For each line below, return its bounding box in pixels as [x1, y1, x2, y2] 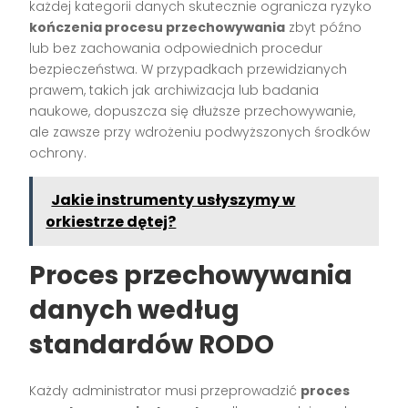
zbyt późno [285, 17, 362, 36]
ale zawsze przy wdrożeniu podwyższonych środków [29, 122, 371, 141]
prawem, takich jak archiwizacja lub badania [29, 80, 320, 99]
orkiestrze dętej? [46, 210, 177, 232]
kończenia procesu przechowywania [29, 17, 286, 36]
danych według [29, 291, 240, 328]
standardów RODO [29, 326, 275, 362]
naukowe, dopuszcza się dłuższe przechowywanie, [29, 101, 356, 120]
